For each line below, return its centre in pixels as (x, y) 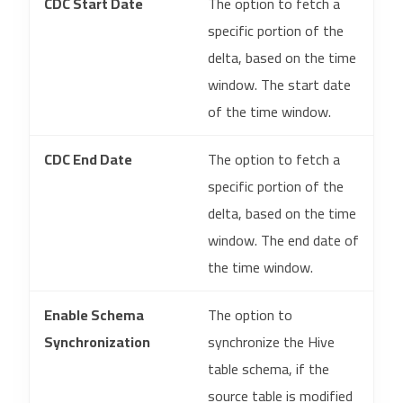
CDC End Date (88, 159)
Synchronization (97, 342)
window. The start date (279, 85)
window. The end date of (283, 240)
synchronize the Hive (271, 342)
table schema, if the (269, 369)
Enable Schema (94, 315)
